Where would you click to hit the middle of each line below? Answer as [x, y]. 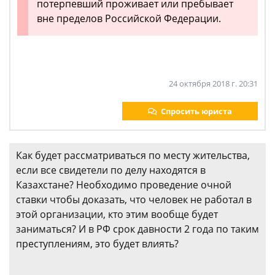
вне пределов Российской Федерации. [129, 19]
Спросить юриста [196, 111]
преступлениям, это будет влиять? [97, 244]
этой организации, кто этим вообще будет [117, 215]
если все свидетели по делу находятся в [111, 170]
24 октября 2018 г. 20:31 [213, 84]
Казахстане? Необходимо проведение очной [124, 185]
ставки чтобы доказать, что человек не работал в [134, 200]
